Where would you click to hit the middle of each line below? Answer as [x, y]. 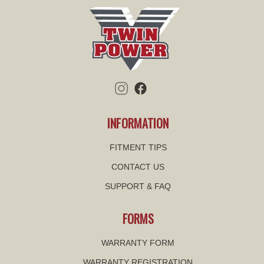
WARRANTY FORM [138, 242]
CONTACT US [138, 166]
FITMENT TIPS [138, 147]
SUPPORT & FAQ [138, 186]
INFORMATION [138, 123]
